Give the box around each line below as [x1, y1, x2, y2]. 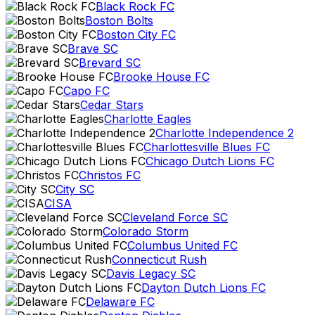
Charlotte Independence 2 [155, 126, 294, 140]
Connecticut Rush [112, 252, 207, 266]
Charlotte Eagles [104, 112, 191, 126]
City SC [56, 182, 94, 196]
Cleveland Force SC [122, 210, 228, 224]
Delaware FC [86, 295, 155, 309]
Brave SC [67, 41, 118, 56]
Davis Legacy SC [106, 266, 195, 281]
